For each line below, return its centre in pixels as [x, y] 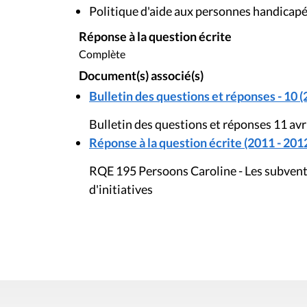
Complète [102, 53]
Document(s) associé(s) [141, 75]
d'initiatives [121, 189]
